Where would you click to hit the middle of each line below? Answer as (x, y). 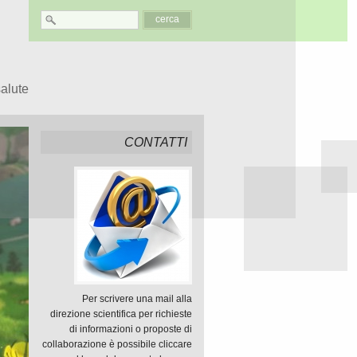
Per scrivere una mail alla (137, 299)
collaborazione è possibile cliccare (117, 344)
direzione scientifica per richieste (121, 314)
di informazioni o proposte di (131, 329)
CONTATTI (156, 142)
